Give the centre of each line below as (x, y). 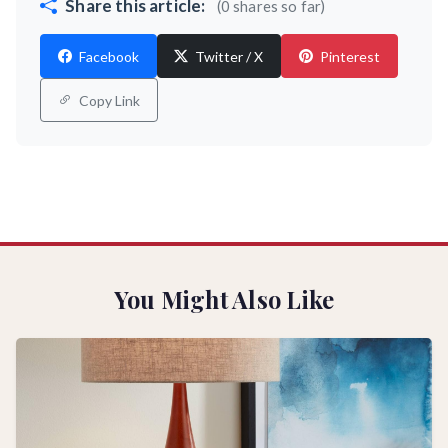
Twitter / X (228, 56)
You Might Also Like (224, 299)
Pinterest (348, 56)
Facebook (107, 56)
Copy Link (107, 100)
